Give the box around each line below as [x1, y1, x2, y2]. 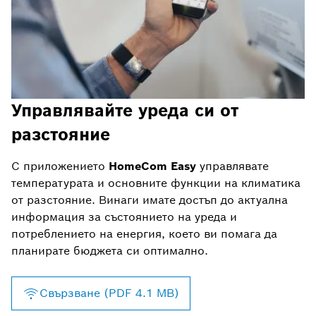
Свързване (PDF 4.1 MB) [39, 286, 179, 301]
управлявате [196, 159, 269, 174]
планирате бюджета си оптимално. [11, 243, 208, 259]
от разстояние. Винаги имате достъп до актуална [11, 193, 288, 208]
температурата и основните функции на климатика [11, 176, 300, 191]
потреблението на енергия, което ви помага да [11, 226, 277, 242]
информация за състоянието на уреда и [11, 209, 237, 225]
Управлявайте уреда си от [11, 99, 238, 122]
